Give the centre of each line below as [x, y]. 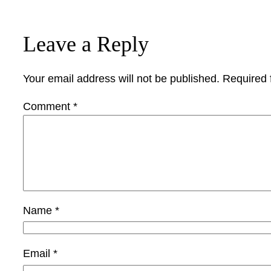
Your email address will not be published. [121, 78]
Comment [48, 106]
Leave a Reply [86, 44]
